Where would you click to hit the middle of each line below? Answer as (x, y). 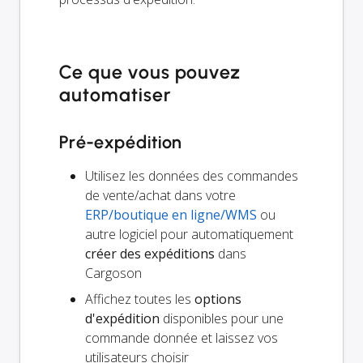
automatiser (115, 95)
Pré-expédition (121, 143)
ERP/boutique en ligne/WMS (171, 215)
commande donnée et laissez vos (181, 338)
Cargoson (113, 273)
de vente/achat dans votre (160, 196)
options (218, 299)
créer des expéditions (150, 254)
